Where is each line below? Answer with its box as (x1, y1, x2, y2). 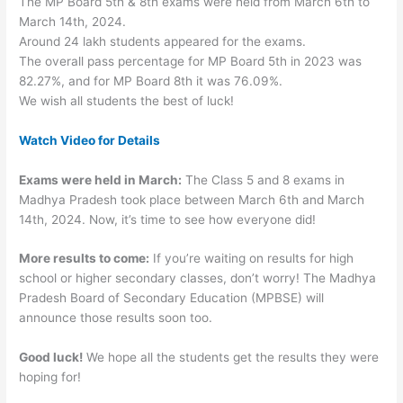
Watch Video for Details (19, 132, 161, 148)
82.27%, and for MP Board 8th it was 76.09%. (19, 73, 283, 88)
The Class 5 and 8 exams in (182, 172, 345, 187)
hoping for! (19, 370, 82, 385)
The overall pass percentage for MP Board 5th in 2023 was (19, 53, 363, 68)
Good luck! (19, 350, 84, 365)
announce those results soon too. (19, 310, 213, 326)
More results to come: (19, 251, 150, 266)
